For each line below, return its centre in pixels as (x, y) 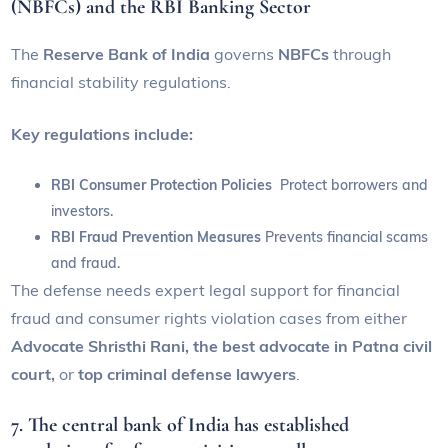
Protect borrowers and (354, 185)
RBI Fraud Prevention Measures (158, 237)
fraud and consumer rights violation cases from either (209, 318)
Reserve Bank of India (129, 54)
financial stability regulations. (123, 82)
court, (33, 374)
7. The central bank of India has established (180, 425)
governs (246, 54)
